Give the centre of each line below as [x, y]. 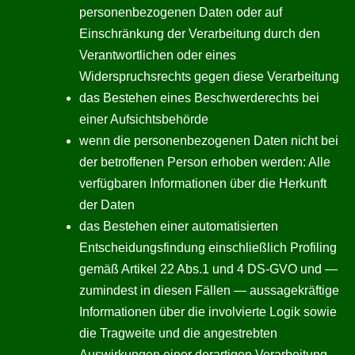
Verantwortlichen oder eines [158, 55]
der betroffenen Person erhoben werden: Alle [205, 162]
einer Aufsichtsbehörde [144, 119]
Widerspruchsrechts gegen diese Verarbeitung [209, 76]
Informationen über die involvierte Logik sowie [208, 312]
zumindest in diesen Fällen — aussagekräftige [209, 290]
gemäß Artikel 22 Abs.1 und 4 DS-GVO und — [208, 269]
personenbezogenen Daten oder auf [181, 12]
